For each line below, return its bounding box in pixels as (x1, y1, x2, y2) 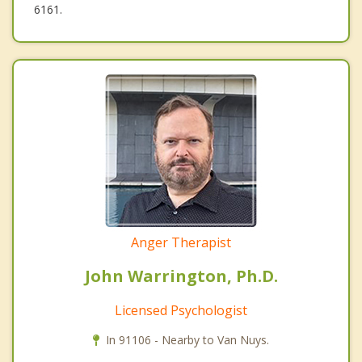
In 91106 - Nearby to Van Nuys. (106, 331, 269, 347)
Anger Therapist (131, 233, 231, 251)
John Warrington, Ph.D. (84, 264, 278, 287)
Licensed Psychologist (115, 301, 247, 319)
